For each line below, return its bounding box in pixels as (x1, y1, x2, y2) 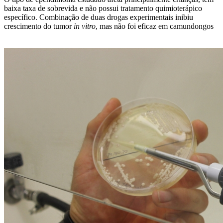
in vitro (74, 22, 96, 30)
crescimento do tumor (4, 22, 74, 30)
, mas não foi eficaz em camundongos (96, 22, 214, 30)
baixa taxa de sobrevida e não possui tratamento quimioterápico (4, 4, 202, 12)
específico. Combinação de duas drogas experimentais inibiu (4, 13, 193, 21)
